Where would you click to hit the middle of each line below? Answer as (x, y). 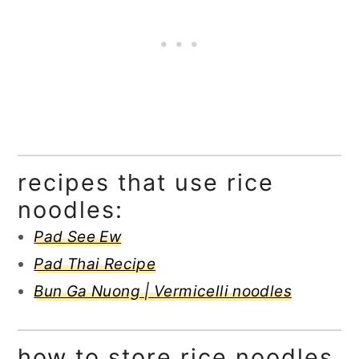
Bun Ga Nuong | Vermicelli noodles (163, 292)
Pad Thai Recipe (95, 264)
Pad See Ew (78, 237)
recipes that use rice (146, 183)
